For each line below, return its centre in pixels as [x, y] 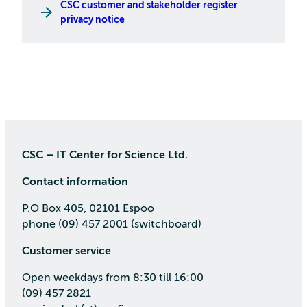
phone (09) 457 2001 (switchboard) [112, 224]
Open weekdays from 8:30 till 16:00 [113, 278]
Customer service [66, 251]
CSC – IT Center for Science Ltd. [105, 155]
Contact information [75, 182]
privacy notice [93, 20]
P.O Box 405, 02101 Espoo [88, 209]
